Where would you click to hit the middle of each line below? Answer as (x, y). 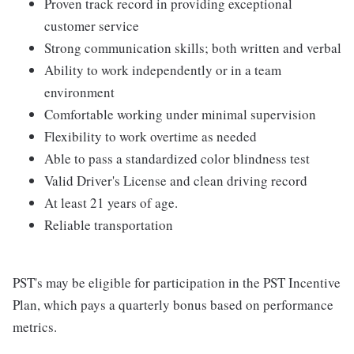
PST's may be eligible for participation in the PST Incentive (177, 282)
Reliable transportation (109, 225)
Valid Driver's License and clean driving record (176, 181)
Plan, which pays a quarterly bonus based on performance (173, 305)
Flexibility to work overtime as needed (151, 136)
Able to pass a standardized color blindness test (177, 158)
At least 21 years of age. (111, 203)
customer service (92, 26)
